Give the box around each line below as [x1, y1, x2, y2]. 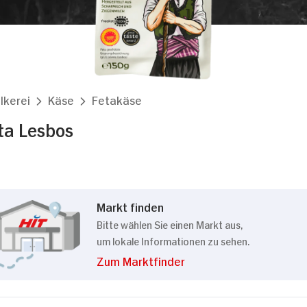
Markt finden [97, 199, 164, 214]
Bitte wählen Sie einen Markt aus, [97, 217, 243, 230]
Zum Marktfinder [97, 253, 185, 268]
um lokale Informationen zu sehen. [97, 234, 249, 247]
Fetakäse [92, 92, 142, 107]
